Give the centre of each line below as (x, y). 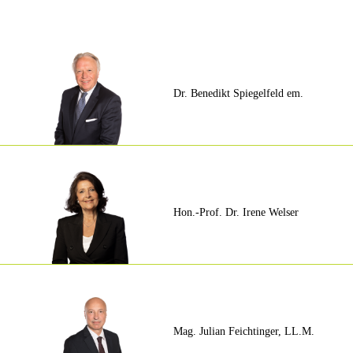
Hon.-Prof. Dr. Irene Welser (236, 213)
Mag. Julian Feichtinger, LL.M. (243, 332)
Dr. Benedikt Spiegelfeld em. (238, 94)
